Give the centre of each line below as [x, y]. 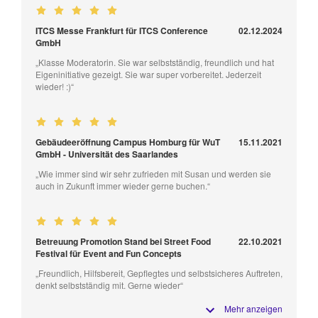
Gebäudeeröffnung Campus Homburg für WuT [128, 142]
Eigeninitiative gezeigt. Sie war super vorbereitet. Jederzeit [148, 74]
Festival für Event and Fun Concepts [109, 253]
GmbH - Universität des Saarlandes [107, 154]
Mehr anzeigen [253, 308]
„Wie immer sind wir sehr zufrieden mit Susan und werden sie [153, 173]
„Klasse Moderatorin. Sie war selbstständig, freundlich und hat [155, 62]
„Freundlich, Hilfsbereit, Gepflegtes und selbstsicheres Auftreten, [159, 273]
